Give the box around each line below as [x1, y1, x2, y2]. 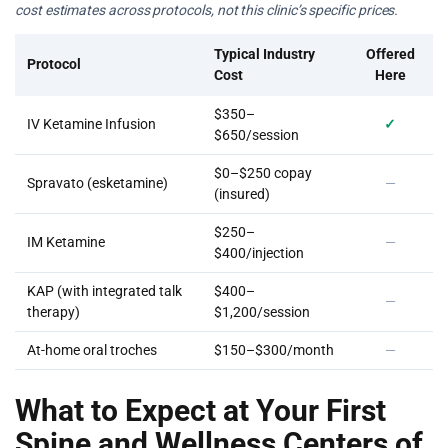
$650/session [214, 127, 299, 143]
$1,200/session [214, 304, 310, 320]
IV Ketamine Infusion [27, 116, 156, 132]
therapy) [27, 304, 80, 320]
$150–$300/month [214, 342, 334, 358]
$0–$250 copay [214, 165, 312, 181]
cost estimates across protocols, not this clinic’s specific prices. [15, 2, 399, 18]
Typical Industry [214, 46, 315, 62]
